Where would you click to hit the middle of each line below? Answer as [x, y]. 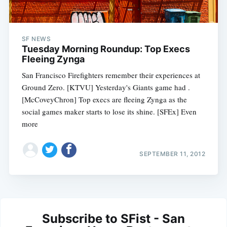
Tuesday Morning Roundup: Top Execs [106, 49]
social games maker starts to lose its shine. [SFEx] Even [109, 112]
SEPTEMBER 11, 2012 [173, 154]
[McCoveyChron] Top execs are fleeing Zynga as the [104, 100]
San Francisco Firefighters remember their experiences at [111, 75]
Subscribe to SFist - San [113, 218]
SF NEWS [36, 39]
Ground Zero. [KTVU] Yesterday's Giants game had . [106, 87]
